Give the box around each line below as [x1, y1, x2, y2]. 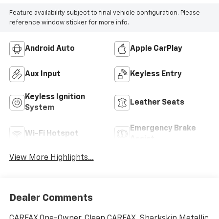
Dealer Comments [9, 193, 93, 203]
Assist [130, 135, 154, 144]
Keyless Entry [130, 70, 182, 79]
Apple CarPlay [130, 45, 182, 53]
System [24, 104, 54, 112]
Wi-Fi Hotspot [24, 130, 79, 138]
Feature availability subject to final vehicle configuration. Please [9, 9, 200, 16]
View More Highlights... [9, 154, 94, 162]
